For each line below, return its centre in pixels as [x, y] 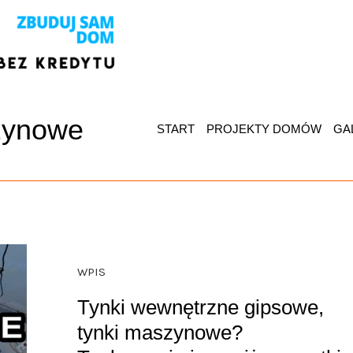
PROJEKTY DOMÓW [264, 128]
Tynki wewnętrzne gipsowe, [200, 308]
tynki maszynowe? [160, 333]
